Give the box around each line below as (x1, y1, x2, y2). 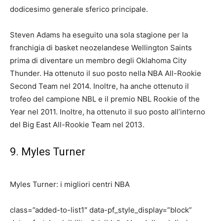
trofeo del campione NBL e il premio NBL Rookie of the (10, 94, 200, 104)
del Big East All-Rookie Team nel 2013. (10, 120, 145, 129)
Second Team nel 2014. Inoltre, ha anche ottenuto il (10, 81, 189, 91)
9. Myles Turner (10, 146, 85, 158)
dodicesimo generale (10, 4, 85, 14)
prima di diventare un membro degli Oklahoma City (10, 56, 186, 65)
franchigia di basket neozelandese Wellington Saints (10, 43, 192, 52)
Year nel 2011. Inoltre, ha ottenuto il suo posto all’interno (10, 107, 205, 116)
